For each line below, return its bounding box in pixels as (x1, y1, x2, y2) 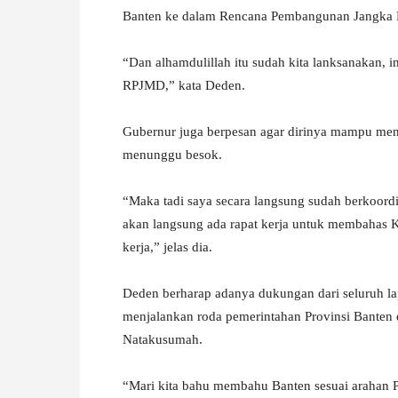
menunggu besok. (123, 147, 222, 162)
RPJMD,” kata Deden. (123, 77, 245, 92)
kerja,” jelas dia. (123, 239, 212, 254)
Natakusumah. (123, 331, 203, 346)
